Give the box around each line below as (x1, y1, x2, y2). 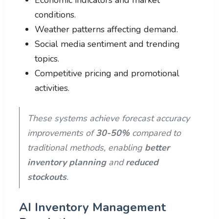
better (145, 141, 170, 153)
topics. (35, 52, 59, 65)
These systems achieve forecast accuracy (27, 112, 190, 124)
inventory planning (27, 156, 106, 168)
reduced (126, 156, 158, 168)
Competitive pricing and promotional (35, 67, 179, 79)
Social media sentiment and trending (35, 38, 180, 50)
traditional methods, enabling (27, 141, 145, 153)
